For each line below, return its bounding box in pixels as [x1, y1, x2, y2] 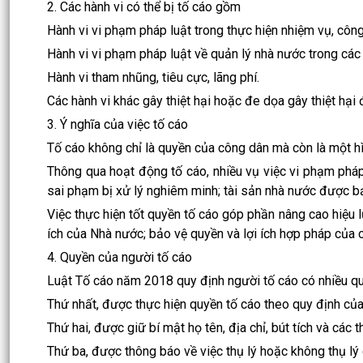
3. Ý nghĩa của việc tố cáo [47, 116, 188, 132]
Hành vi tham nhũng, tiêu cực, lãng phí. [47, 69, 259, 85]
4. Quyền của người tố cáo [47, 249, 192, 265]
